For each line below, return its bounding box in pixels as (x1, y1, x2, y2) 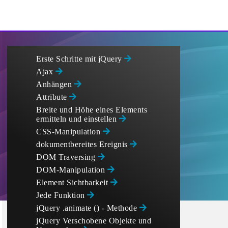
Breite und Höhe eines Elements (36, 105, 147, 114)
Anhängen (36, 80, 74, 89)
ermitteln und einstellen (36, 115, 119, 123)
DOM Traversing (36, 153, 98, 161)
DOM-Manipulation (36, 165, 107, 174)
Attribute (36, 93, 69, 101)
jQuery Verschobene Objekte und (36, 216, 151, 225)
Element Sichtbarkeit (36, 178, 110, 187)
